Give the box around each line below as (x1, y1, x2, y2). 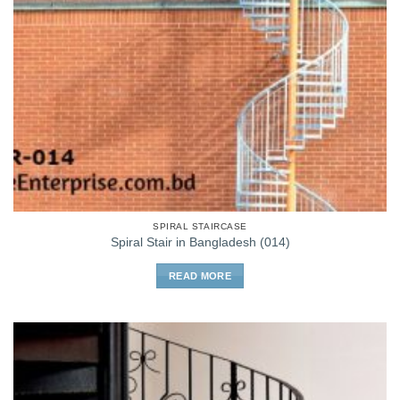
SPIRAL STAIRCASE (153, 221, 247, 231)
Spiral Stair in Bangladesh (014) (110, 236, 290, 250)
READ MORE (169, 270, 231, 281)
